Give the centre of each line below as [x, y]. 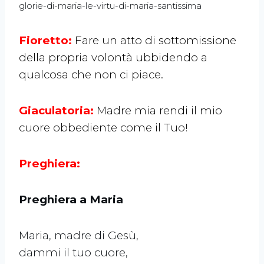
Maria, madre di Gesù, [79, 236]
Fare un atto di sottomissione [156, 41]
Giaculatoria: [58, 111]
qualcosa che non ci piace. [91, 75]
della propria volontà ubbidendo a [113, 58]
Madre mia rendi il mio [159, 111]
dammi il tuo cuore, [73, 253]
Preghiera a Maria [71, 200]
